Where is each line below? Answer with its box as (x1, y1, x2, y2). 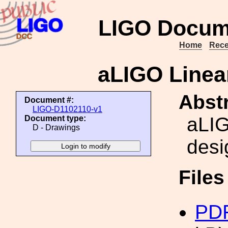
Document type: (24, 114, 86, 123)
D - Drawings (33, 123, 80, 132)
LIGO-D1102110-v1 (33, 105, 102, 113)
